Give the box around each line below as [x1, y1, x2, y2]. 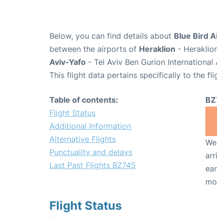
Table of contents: [49, 94, 118, 105]
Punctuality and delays [49, 147, 132, 157]
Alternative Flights [49, 134, 116, 144]
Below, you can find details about [49, 31, 174, 41]
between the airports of [49, 44, 139, 54]
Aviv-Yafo [49, 57, 86, 67]
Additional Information [49, 121, 131, 131]
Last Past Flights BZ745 [49, 160, 136, 170]
